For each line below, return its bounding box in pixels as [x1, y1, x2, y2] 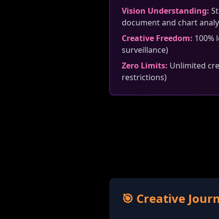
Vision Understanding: [122, 5, 209, 16]
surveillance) [122, 44, 168, 55]
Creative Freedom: [122, 33, 193, 44]
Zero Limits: [122, 60, 168, 71]
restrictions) [122, 72, 167, 83]
